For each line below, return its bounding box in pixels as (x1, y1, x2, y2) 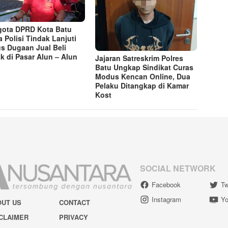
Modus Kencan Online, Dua (95, 71, 191, 82)
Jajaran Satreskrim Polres (95, 53, 184, 64)
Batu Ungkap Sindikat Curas (95, 62, 194, 73)
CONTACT (59, 197, 90, 208)
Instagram (152, 194, 181, 205)
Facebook (152, 180, 181, 190)
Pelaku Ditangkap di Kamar (95, 80, 189, 91)
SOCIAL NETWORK (140, 162, 216, 175)
